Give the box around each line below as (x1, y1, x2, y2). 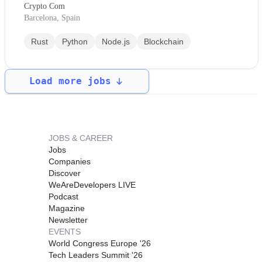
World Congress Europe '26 (49, 238, 151, 248)
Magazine (49, 203, 85, 213)
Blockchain (144, 36, 184, 46)
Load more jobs (29, 75, 111, 87)
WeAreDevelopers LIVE (49, 180, 136, 189)
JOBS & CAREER (49, 133, 113, 143)
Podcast (49, 191, 78, 201)
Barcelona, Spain (24, 13, 80, 22)
